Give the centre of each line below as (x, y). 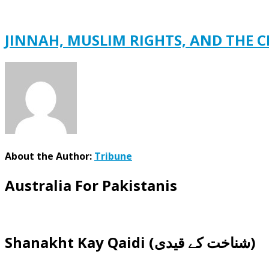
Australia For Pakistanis (91, 186)
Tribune (113, 156)
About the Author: (50, 156)
